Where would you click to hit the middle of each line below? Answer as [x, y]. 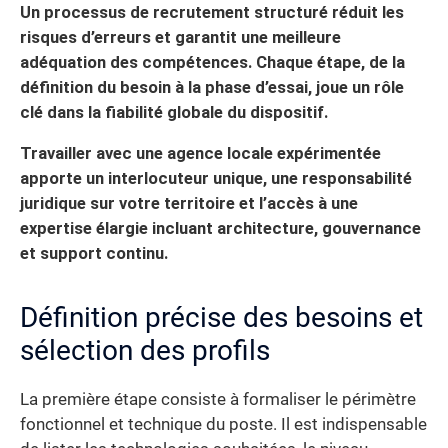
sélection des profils [145, 351]
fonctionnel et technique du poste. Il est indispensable [223, 425]
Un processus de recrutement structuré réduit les [212, 12]
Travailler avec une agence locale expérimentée [200, 154]
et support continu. [94, 254]
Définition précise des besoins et [221, 318]
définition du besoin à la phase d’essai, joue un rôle [212, 87]
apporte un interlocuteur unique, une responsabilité [216, 179]
